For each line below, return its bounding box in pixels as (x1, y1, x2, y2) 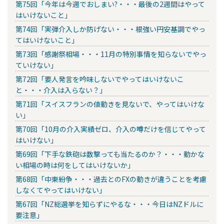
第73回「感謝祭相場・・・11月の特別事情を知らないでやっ (15, 48, 206, 59)
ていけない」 (15, 59, 57, 70)
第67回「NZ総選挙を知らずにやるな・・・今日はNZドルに (15, 198, 203, 209)
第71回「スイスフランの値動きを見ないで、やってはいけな (15, 98, 204, 109)
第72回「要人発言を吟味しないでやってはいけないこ (15, 73, 184, 84)
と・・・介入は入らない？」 (15, 84, 106, 95)
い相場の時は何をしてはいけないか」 (15, 159, 134, 170)
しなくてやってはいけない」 (15, 184, 106, 195)
